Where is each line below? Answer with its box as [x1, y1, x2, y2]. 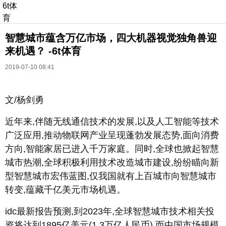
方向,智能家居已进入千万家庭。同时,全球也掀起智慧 [5, 144, 219, 154]
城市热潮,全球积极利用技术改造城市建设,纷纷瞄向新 [5, 157, 219, 168]
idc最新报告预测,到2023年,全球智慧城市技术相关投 [5, 206, 214, 217]
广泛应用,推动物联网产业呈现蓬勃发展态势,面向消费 [5, 130, 219, 141]
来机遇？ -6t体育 [5, 45, 81, 57]
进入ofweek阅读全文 [20, 112, 76, 119]
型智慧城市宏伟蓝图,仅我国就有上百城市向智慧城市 [5, 171, 216, 182]
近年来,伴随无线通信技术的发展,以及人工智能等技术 [5, 117, 219, 127]
